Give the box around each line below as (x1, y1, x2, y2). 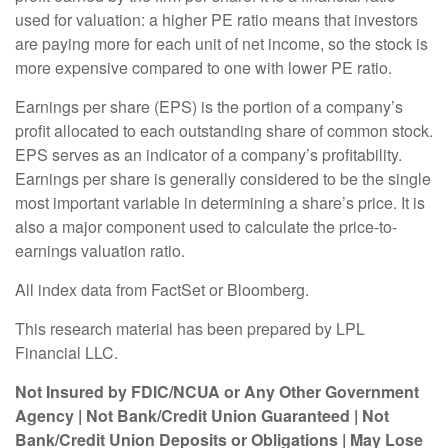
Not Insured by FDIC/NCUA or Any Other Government (15, 380, 419, 404)
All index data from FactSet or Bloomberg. (15, 278, 309, 302)
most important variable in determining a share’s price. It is (15, 191, 425, 215)
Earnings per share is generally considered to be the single (15, 167, 431, 191)
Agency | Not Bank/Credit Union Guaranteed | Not (15, 404, 389, 428)
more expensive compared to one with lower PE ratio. (15, 56, 392, 80)
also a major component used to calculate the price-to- (15, 215, 397, 239)
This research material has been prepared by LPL (15, 317, 365, 341)
